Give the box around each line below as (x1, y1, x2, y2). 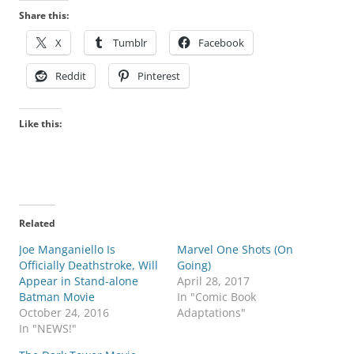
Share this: (19, 9, 69, 23)
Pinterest (137, 69, 180, 84)
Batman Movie (19, 289, 95, 305)
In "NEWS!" (19, 321, 77, 337)
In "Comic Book (177, 289, 256, 305)
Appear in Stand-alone (19, 273, 138, 289)
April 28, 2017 (177, 273, 250, 289)
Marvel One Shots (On (177, 242, 293, 258)
